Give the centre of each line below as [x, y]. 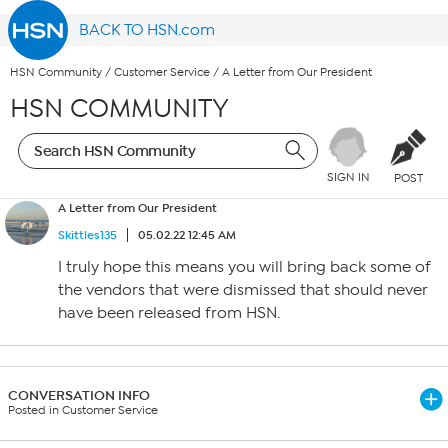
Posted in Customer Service [83, 410]
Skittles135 [87, 235]
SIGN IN [348, 177]
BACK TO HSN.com [147, 30]
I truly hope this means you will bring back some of [244, 267]
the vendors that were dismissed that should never [243, 290]
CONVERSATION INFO [79, 395]
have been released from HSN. [169, 313]
